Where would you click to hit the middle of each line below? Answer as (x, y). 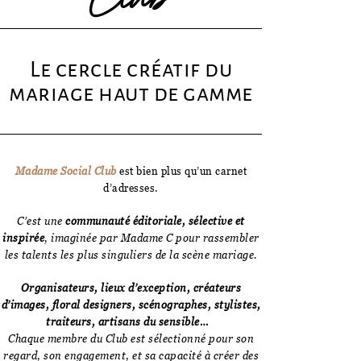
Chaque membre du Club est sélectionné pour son (131, 338)
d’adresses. (131, 187)
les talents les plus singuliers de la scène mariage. (131, 254)
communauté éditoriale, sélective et (155, 220)
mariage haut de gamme (131, 93)
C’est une (41, 220)
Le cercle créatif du (131, 69)
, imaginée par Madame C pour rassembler (152, 237)
